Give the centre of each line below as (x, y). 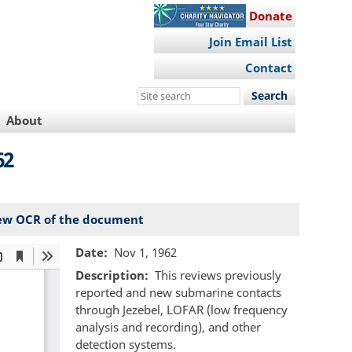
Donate (270, 15)
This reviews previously (218, 275)
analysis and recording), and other (168, 327)
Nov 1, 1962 (145, 252)
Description (110, 275)
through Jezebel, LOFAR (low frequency (181, 310)
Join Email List (250, 42)
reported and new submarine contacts (178, 293)
